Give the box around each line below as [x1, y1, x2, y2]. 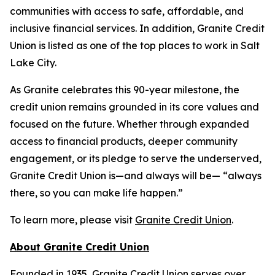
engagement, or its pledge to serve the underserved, [10, 152, 261, 165]
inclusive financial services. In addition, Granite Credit [10, 22, 265, 35]
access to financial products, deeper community [10, 135, 238, 148]
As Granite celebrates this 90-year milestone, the [10, 83, 239, 96]
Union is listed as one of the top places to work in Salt [10, 39, 260, 52]
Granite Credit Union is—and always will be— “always [10, 169, 261, 182]
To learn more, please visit [10, 214, 135, 227]
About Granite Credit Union [10, 241, 149, 254]
